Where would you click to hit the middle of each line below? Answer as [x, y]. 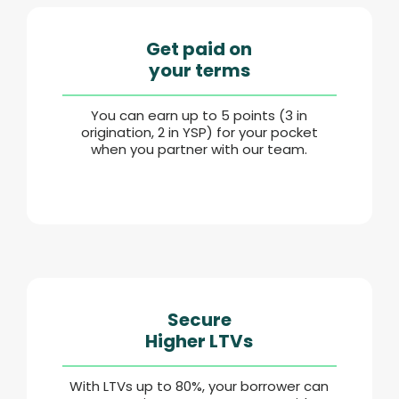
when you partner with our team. [199, 149]
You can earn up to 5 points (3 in [199, 115]
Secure [199, 320]
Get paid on [199, 49]
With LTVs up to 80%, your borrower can [199, 386]
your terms [199, 70]
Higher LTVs [199, 341]
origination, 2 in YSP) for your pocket [199, 132]
